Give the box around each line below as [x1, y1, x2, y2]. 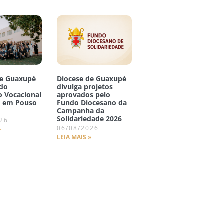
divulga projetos [56, 81, 113, 91]
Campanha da [56, 105, 104, 115]
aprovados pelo [56, 89, 110, 99]
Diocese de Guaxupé [56, 73, 126, 83]
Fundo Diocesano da [56, 97, 127, 107]
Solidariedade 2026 [56, 113, 122, 123]
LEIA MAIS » [56, 132, 91, 141]
